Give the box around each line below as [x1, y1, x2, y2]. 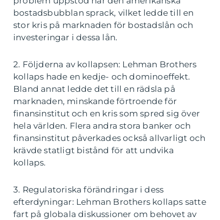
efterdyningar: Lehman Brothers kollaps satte [13, 197, 206, 207]
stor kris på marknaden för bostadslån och [13, 20, 193, 30]
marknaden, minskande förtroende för [13, 96, 177, 106]
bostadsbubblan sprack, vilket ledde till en [13, 8, 194, 18]
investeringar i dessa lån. [13, 32, 118, 42]
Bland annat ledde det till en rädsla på [13, 84, 175, 94]
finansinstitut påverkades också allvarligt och [13, 133, 206, 143]
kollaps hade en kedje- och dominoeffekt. [13, 72, 191, 82]
